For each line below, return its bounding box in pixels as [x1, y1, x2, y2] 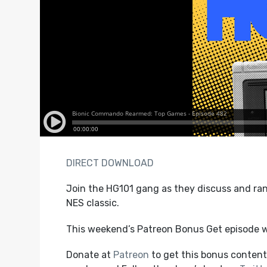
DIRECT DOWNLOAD [66, 157, 154, 169]
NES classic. [66, 197, 119, 209]
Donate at [66, 249, 113, 260]
